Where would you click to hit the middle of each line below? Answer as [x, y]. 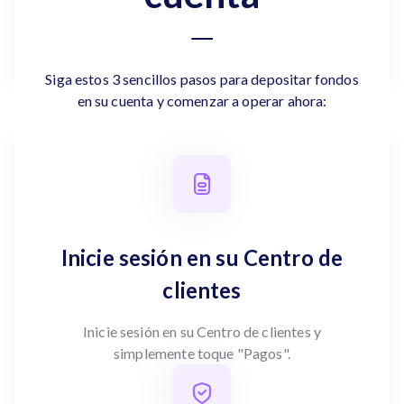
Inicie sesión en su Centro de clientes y [202, 331]
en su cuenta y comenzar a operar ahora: [202, 101]
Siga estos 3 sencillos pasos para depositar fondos [202, 79]
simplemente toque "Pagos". [202, 353]
